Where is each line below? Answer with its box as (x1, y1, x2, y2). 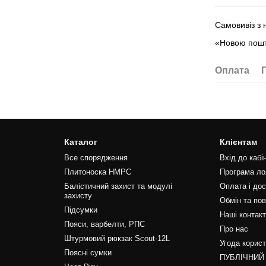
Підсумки (64, 205, 97, 214)
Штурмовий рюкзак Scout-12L (64, 234, 170, 243)
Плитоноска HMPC (64, 167, 131, 176)
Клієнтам (220, 137, 258, 147)
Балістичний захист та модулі (64, 182, 172, 191)
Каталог (64, 137, 97, 147)
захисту (64, 191, 92, 200)
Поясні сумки (64, 248, 112, 257)
